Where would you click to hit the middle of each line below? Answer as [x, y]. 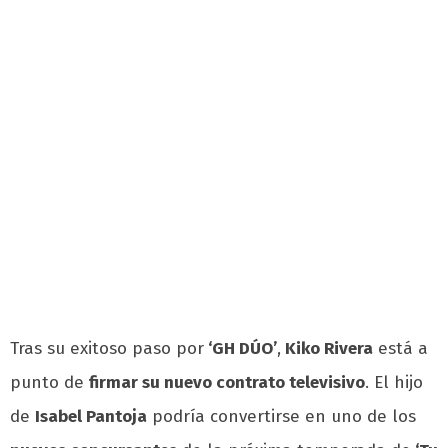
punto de [49, 383]
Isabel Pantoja [91, 417]
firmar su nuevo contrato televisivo [227, 383]
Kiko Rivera [327, 349]
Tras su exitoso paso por [107, 349]
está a [400, 349]
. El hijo [394, 383]
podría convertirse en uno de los [281, 417]
